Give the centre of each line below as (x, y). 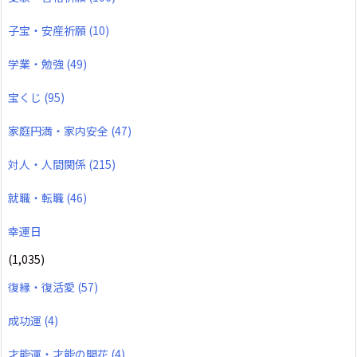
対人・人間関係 (48, 165)
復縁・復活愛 (43, 287)
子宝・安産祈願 (48, 31)
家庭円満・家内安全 (59, 131)
